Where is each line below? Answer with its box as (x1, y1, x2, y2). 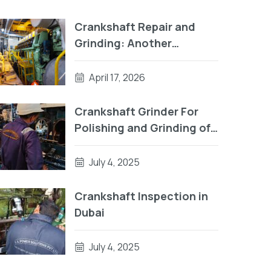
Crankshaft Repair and (74, 19, 196, 34)
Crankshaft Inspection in (74, 189, 209, 203)
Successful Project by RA (74, 52, 211, 67)
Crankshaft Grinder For (74, 104, 199, 119)
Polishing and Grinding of (74, 120, 211, 135)
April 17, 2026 (87, 71, 146, 84)
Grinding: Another (74, 36, 172, 50)
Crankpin (74, 137, 123, 151)
